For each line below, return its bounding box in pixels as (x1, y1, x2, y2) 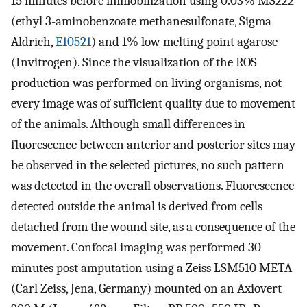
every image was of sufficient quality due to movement (11, 96, 295, 112)
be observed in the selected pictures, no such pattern (11, 158, 284, 173)
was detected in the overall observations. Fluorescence (11, 178, 294, 194)
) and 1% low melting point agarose (91, 34, 278, 50)
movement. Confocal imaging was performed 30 (11, 240, 261, 256)
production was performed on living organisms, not (11, 75, 282, 91)
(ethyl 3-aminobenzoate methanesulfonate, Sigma (11, 14, 271, 29)
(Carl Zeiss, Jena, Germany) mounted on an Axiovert (11, 281, 282, 297)
